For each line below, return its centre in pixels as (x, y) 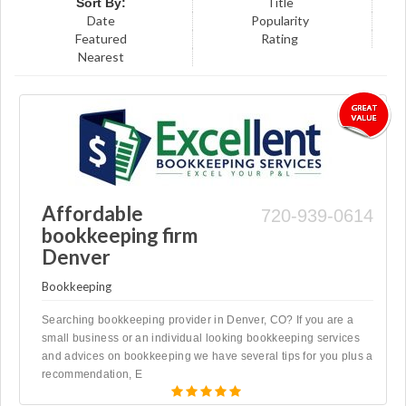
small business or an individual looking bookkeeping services (201, 338)
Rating (280, 38)
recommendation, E (92, 374)
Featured (101, 38)
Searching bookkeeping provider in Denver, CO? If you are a (198, 319)
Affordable (92, 213)
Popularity (280, 20)
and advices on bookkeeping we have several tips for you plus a (208, 356)
